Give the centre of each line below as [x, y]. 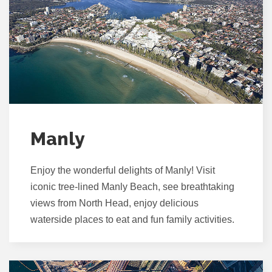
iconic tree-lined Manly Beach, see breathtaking [132, 186]
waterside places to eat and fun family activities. [132, 219]
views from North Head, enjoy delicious [114, 203]
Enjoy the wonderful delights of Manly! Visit [123, 170]
